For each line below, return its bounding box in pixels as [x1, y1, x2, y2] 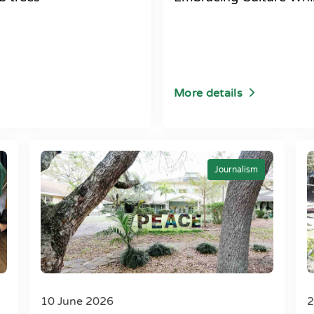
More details [174, 86, 243, 100]
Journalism [214, 165, 258, 175]
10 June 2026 [41, 295, 114, 308]
